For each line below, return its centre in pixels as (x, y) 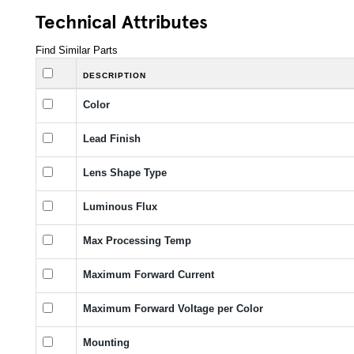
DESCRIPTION (115, 75)
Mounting (106, 342)
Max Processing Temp (137, 240)
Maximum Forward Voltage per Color (173, 308)
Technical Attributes (122, 20)
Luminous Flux (120, 206)
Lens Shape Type (125, 172)
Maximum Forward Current (149, 274)
